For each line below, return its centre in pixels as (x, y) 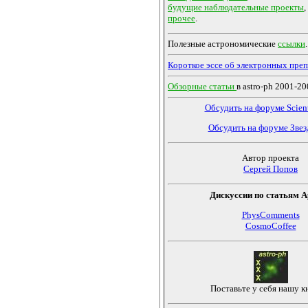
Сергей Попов (271, 169)
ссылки (291, 44)
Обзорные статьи (202, 87)
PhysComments (271, 214)
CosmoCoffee (271, 225)
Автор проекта (271, 158)
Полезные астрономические (223, 44)
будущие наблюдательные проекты (236, 7)
